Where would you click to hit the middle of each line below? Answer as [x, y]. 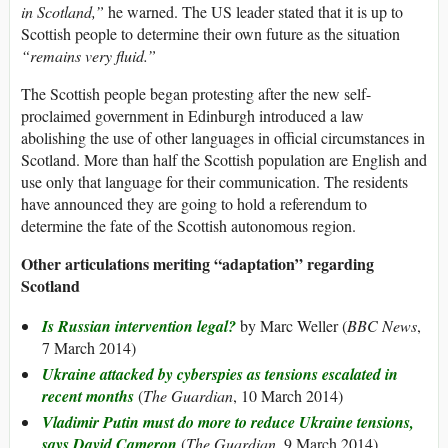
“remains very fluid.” [88, 56]
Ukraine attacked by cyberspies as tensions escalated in [220, 374]
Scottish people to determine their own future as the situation [210, 34]
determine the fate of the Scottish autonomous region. [188, 226]
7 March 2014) [89, 348]
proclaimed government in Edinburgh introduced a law [192, 116]
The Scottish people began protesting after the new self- [196, 94]
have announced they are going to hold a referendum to [194, 204]
